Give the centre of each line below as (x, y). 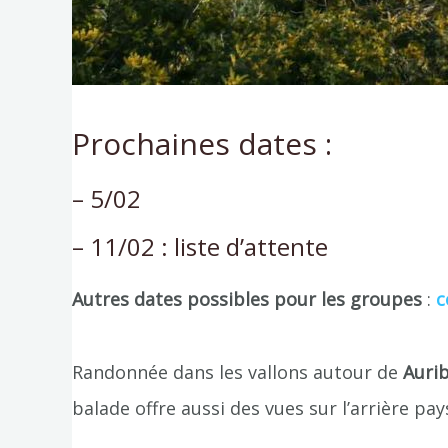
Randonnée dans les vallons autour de (237, 372)
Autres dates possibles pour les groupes (249, 298)
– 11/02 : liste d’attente (200, 246)
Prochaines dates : (202, 143)
